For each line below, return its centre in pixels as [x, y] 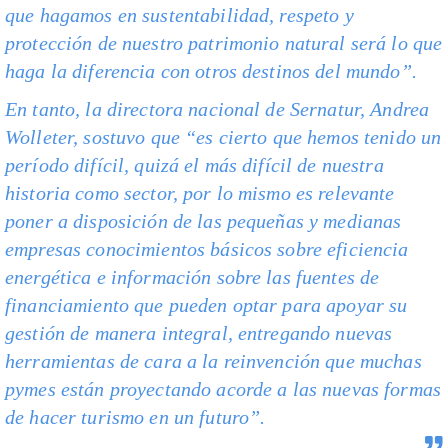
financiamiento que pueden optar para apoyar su [206, 305]
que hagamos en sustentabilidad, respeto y [179, 15]
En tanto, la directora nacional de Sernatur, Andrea [217, 109]
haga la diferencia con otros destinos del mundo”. [211, 71]
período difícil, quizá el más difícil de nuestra [194, 165]
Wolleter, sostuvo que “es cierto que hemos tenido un [223, 137]
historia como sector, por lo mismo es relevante [200, 193]
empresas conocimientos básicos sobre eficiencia [207, 249]
